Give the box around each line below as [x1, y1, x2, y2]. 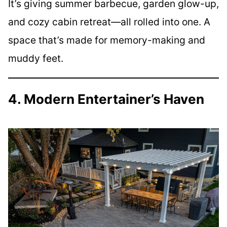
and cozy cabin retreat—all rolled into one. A [8, 16, 210, 28]
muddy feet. [8, 52, 63, 65]
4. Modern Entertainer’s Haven [8, 91, 204, 107]
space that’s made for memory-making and [8, 34, 205, 47]
